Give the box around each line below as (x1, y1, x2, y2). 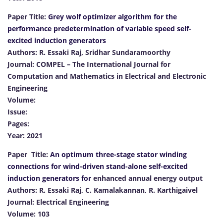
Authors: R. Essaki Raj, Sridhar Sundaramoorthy (7, 47, 170, 57)
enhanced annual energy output (91, 173, 203, 183)
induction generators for (7, 173, 91, 183)
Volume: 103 (7, 209, 50, 219)
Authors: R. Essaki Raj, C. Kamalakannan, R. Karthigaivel (7, 185, 198, 195)
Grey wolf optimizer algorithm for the (48, 11, 177, 21)
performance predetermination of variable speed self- (7, 23, 191, 33)
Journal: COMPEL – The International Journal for (7, 59, 170, 69)
